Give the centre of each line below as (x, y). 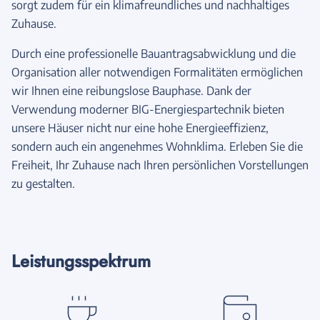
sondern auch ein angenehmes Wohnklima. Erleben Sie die (157, 146)
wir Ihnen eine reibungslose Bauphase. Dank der (131, 90)
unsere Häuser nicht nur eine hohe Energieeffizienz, (140, 127)
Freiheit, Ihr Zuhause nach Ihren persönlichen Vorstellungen (160, 165)
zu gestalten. (43, 183)
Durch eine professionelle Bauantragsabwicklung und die (154, 53)
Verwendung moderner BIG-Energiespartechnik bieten (148, 109)
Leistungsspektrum (81, 261)
